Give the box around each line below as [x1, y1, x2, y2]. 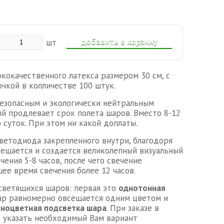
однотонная [118, 182, 165, 193]
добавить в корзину [81, 36, 157, 47]
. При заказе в [106, 202, 159, 213]
